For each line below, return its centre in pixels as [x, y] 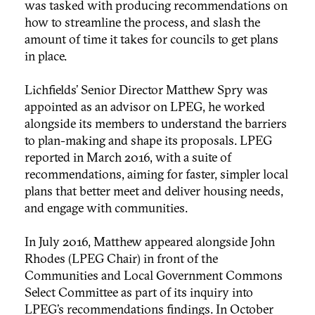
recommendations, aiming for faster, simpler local [156, 174]
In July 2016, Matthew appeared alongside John [150, 242]
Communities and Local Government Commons [154, 276]
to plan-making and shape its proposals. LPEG [148, 141]
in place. [46, 56]
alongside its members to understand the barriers [156, 124]
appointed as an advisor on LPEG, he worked [145, 107]
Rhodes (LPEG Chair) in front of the [121, 259]
